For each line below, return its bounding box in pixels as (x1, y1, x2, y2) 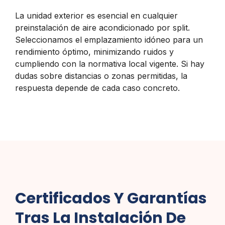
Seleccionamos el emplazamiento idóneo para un (15, 35, 203, 45)
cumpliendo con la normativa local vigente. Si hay (15, 59, 204, 69)
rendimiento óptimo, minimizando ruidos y (15, 47, 174, 57)
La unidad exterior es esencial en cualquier (15, 11, 178, 21)
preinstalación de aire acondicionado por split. (15, 23, 190, 33)
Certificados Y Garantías (15, 187, 207, 209)
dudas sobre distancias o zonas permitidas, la (15, 71, 187, 81)
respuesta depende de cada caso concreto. (15, 83, 180, 93)
